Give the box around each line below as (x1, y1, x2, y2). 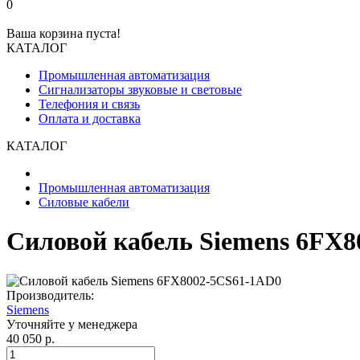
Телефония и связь (39, 97, 140, 111)
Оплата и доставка (39, 112, 141, 125)
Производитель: (6, 288, 94, 302)
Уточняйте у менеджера (6, 317, 137, 331)
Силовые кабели (39, 195, 129, 209)
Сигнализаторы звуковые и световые (39, 83, 242, 96)
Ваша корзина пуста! (6, 27, 121, 40)
